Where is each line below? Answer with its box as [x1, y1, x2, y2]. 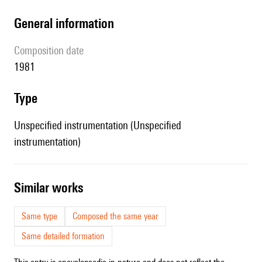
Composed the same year [73, 211, 158, 222]
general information [22, 15, 114, 32]
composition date [20, 44, 84, 57]
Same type [22, 211, 57, 222]
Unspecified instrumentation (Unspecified [14, 119, 181, 132]
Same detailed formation [22, 230, 105, 242]
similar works [21, 180, 83, 196]
